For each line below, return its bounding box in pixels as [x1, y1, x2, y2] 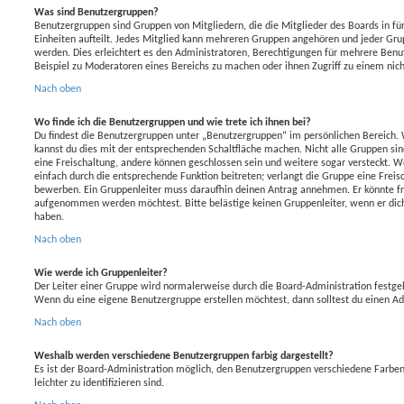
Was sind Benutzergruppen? [34, 6, 159, 18]
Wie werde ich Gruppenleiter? [34, 267, 168, 279]
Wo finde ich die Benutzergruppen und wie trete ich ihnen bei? [34, 116, 311, 128]
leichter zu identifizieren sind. [34, 377, 164, 389]
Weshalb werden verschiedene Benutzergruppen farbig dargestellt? [34, 350, 334, 362]
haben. [34, 211, 64, 223]
